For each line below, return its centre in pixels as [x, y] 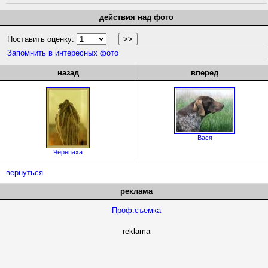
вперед [205, 73]
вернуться [25, 173]
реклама [136, 191]
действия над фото [136, 17]
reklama [136, 231]
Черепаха [68, 152]
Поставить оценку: [42, 39]
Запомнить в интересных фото [63, 53]
